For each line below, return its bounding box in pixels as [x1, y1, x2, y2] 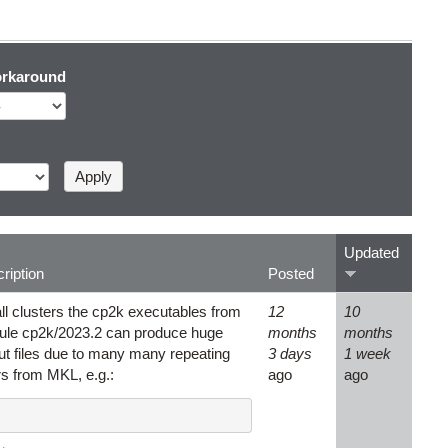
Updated [344, 244, 399, 262]
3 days [268, 345, 312, 363]
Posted [268, 265, 314, 283]
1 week [344, 345, 391, 363]
